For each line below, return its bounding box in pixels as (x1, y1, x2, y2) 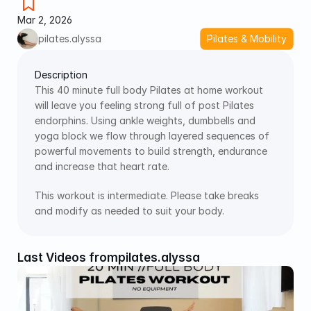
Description (35, 68, 87, 81)
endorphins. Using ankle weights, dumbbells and (35, 114, 255, 126)
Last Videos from (17, 250, 118, 264)
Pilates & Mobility (207, 32, 287, 44)
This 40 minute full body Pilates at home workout (35, 83, 263, 96)
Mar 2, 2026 (17, 13, 72, 26)
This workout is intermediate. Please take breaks (35, 189, 259, 201)
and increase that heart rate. (35, 160, 172, 172)
